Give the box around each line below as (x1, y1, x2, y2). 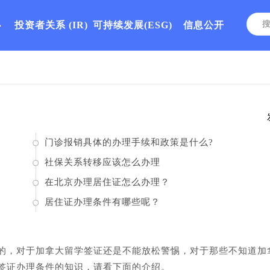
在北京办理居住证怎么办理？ (45, 177, 171, 187)
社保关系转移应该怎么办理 (45, 157, 161, 167)
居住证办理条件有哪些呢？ (45, 197, 161, 207)
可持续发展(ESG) (93, 20, 173, 30)
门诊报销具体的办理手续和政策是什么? (45, 137, 214, 147)
